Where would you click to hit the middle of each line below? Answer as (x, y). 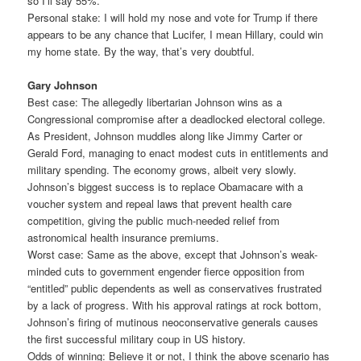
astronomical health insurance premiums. (124, 237)
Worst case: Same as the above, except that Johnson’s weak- (173, 254)
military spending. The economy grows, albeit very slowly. (162, 169)
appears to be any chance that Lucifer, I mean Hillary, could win (176, 34)
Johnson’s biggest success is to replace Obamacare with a (166, 186)
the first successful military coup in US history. (137, 338)
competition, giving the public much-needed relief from (154, 220)
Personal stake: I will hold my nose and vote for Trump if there (173, 17)
